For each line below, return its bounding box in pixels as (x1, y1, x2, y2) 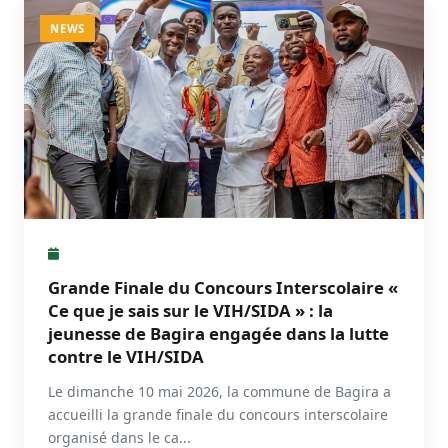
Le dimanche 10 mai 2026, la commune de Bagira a (48, 381, 391, 401)
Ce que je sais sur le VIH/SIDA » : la (48, 298, 333, 322)
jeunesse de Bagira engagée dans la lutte (48, 321, 389, 345)
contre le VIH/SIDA (48, 344, 204, 368)
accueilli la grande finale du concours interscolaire (48, 404, 388, 424)
